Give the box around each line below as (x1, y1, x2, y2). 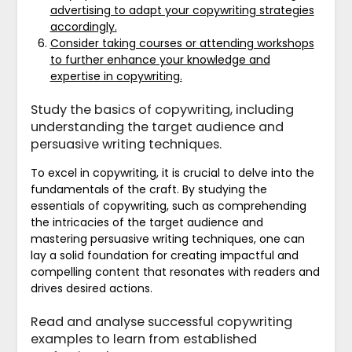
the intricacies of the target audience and (30, 214, 263, 230)
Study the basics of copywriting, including (30, 100, 294, 119)
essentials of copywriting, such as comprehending (30, 197, 306, 214)
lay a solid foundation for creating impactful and (30, 247, 299, 263)
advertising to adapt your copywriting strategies (49, 2, 314, 18)
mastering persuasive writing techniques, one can (30, 230, 305, 247)
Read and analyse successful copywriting (30, 312, 292, 331)
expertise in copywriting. (49, 68, 182, 84)
